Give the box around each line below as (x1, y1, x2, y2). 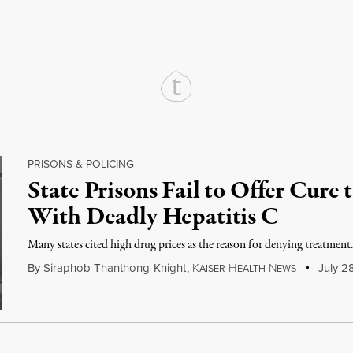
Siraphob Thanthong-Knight (43, 259, 187, 276)
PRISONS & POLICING (28, 156, 135, 172)
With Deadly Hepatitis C (28, 200, 279, 235)
